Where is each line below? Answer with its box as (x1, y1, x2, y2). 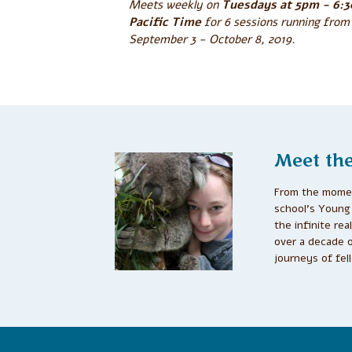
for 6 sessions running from (201, 14, 350, 31)
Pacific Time (129, 14, 201, 31)
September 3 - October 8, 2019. (129, 31, 295, 48)
